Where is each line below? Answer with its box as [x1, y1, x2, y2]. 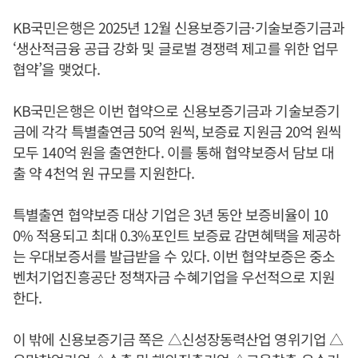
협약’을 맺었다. [13, 58, 100, 79]
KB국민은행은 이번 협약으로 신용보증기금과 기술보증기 [13, 100, 340, 121]
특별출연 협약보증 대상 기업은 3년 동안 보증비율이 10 [13, 204, 328, 225]
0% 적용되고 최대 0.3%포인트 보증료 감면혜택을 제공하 [13, 225, 341, 245]
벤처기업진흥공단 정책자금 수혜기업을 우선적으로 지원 [13, 266, 335, 287]
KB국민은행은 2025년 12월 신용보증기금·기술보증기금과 [13, 17, 345, 38]
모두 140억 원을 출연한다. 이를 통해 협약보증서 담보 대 [13, 141, 335, 162]
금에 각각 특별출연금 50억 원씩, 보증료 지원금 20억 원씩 [13, 121, 342, 141]
